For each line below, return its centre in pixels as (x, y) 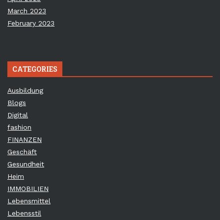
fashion (19, 127)
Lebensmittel (29, 201)
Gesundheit (26, 164)
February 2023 (31, 23)
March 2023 (27, 11)
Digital (18, 115)
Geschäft (22, 152)
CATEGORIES (35, 69)
